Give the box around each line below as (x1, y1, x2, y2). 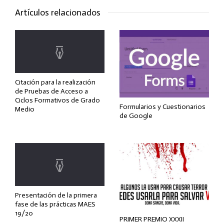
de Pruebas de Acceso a (15, 87, 88, 96)
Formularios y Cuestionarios (119, 102, 205, 111)
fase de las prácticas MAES (15, 199, 95, 208)
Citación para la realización (15, 78, 95, 87)
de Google (119, 111, 152, 120)
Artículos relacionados (15, 7, 100, 18)
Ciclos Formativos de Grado (15, 96, 100, 105)
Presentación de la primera (15, 190, 97, 199)
